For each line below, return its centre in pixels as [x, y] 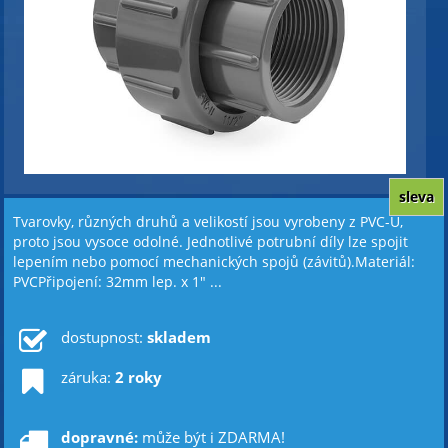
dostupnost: [103, 337]
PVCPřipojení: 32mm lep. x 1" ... [118, 282]
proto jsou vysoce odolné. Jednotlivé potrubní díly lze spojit [211, 242]
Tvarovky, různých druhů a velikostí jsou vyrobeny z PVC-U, [208, 222]
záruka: [87, 377]
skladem [178, 337]
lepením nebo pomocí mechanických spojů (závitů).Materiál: [214, 262]
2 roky [138, 377]
